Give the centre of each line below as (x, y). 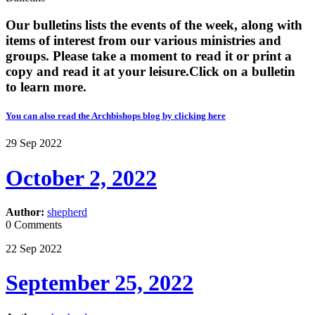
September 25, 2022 (99, 283)
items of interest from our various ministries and (143, 40)
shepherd (67, 212)
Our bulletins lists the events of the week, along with (154, 25)
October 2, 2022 (81, 178)
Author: (25, 212)
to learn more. (46, 86)
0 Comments (34, 224)
